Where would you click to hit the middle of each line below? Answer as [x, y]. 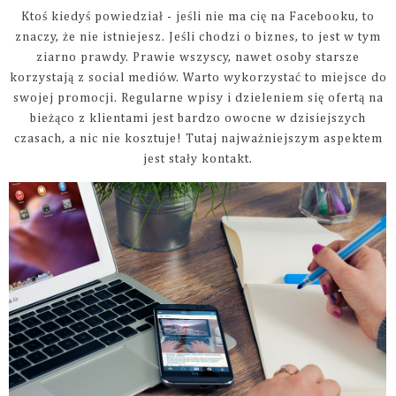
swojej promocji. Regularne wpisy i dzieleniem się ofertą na [198, 99]
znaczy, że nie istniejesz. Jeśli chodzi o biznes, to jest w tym [198, 38]
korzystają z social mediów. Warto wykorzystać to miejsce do [198, 78]
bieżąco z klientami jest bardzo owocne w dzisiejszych [198, 119]
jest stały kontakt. [198, 160]
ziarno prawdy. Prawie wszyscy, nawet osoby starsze [198, 58]
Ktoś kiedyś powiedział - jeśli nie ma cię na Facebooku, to [198, 17]
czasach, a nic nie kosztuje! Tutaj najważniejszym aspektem [198, 139]
